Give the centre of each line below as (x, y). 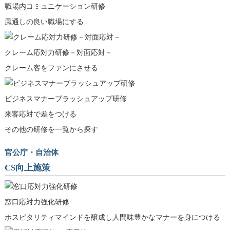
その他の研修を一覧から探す (51, 130)
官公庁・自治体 (31, 152)
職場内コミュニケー (37, 7)
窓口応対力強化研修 (37, 202)
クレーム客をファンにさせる (51, 68)
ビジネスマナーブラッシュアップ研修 (65, 99)
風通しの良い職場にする (44, 22)
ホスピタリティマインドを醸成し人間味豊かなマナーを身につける (112, 218)
